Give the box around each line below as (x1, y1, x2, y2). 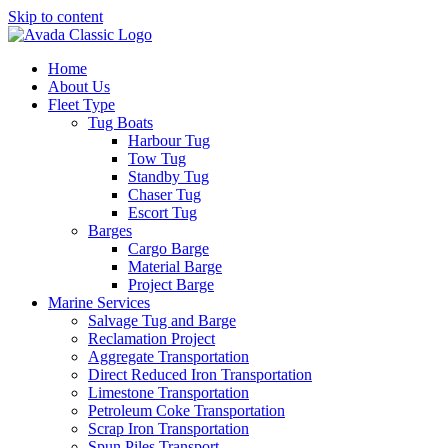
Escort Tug (128, 204, 197, 221)
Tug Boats (88, 114, 153, 131)
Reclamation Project (88, 330, 215, 347)
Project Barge (128, 276, 214, 293)
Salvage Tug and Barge (88, 312, 236, 329)
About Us (48, 78, 110, 95)
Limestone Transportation (88, 384, 249, 401)
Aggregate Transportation (88, 348, 249, 365)
